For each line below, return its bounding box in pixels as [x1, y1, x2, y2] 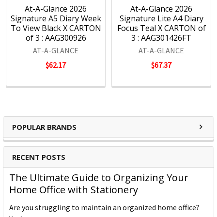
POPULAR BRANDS [12, 122, 77, 132]
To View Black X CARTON [10, 23, 101, 34]
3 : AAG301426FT [131, 32, 191, 44]
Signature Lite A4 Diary [119, 13, 203, 24]
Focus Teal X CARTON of [117, 23, 206, 34]
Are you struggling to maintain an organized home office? [9, 202, 200, 213]
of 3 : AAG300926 [25, 32, 86, 44]
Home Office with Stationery [9, 183, 138, 197]
